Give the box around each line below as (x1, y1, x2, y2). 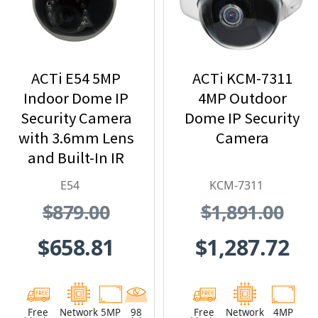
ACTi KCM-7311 (192, 68, 292, 89)
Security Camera (20, 108, 132, 128)
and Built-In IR (28, 148, 124, 168)
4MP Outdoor (197, 88, 287, 109)
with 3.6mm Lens (18, 128, 134, 148)
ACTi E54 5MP (31, 68, 121, 89)
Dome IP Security (185, 108, 300, 128)
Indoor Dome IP (23, 88, 128, 109)
